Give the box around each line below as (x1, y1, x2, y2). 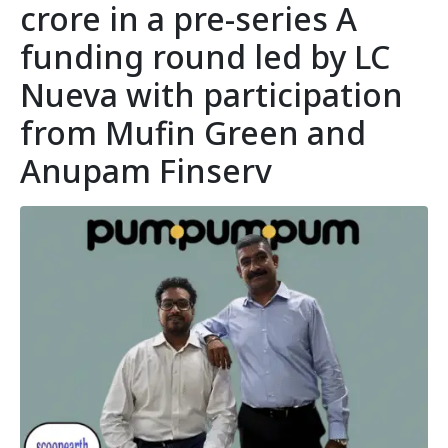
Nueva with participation (20, 73, 403, 117)
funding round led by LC (20, 35, 390, 79)
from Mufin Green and (20, 111, 366, 155)
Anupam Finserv (20, 149, 272, 193)
